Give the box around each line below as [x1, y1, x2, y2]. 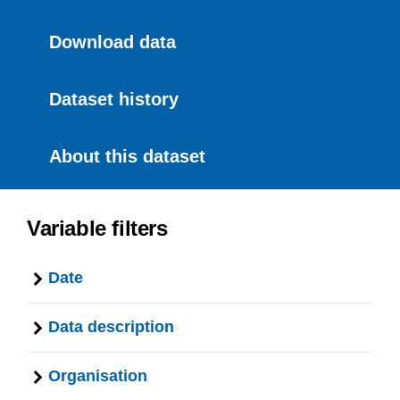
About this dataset [49, 146, 205, 166]
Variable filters [27, 216, 168, 240]
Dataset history [49, 89, 179, 109]
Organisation [48, 367, 147, 385]
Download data [49, 32, 176, 52]
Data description [48, 318, 174, 336]
